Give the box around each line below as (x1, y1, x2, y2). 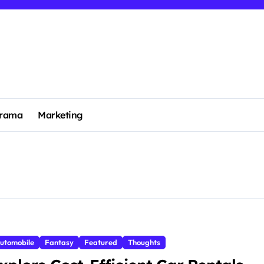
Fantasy (45, 237, 74, 247)
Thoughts (128, 237, 160, 247)
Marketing (38, 109, 83, 121)
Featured (84, 237, 117, 247)
